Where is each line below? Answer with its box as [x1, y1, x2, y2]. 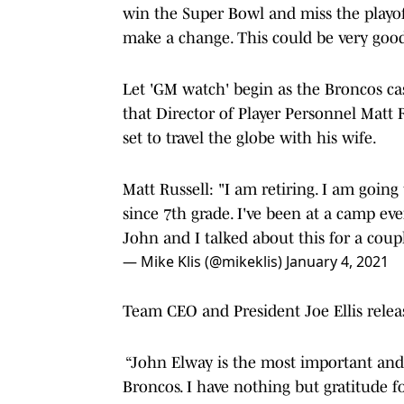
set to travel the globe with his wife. [123, 128, 380, 147]
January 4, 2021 [286, 251, 389, 271]
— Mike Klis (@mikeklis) [123, 251, 286, 271]
